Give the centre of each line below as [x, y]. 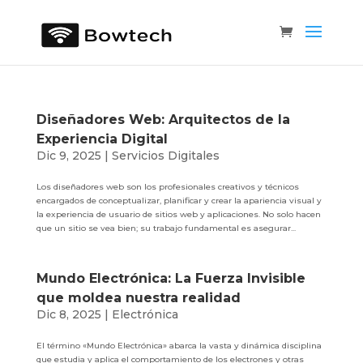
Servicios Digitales [165, 156]
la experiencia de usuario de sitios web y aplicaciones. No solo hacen [178, 214]
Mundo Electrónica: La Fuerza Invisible [171, 278]
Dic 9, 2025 [68, 156]
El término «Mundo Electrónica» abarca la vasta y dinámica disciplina [179, 346]
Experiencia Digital [102, 139]
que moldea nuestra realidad [138, 298]
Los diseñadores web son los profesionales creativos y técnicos [167, 187]
